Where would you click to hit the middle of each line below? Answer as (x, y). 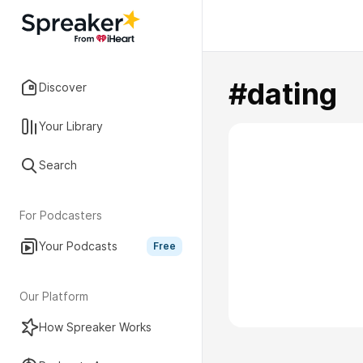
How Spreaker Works (95, 327)
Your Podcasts (78, 246)
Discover (63, 87)
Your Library (71, 126)
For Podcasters (61, 215)
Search (58, 165)
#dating (283, 94)
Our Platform (54, 296)
